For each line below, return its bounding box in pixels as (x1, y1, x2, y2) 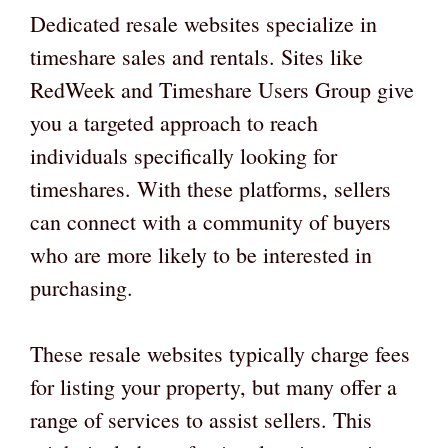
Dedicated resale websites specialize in (30, 9, 377, 39)
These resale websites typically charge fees (30, 339, 410, 369)
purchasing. (30, 273, 133, 303)
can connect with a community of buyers (30, 207, 391, 237)
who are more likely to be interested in (30, 240, 372, 270)
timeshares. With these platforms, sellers (30, 174, 391, 204)
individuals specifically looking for (30, 141, 337, 171)
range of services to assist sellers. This (30, 405, 372, 435)
